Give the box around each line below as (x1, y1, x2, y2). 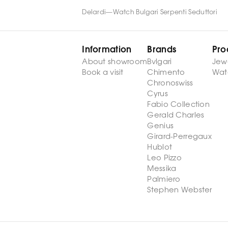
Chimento (147, 69, 185, 77)
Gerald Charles (147, 111, 205, 120)
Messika (147, 165, 177, 173)
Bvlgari (147, 58, 172, 66)
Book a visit (82, 69, 124, 77)
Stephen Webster (147, 186, 212, 194)
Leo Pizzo (147, 154, 182, 162)
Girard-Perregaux (147, 133, 212, 141)
